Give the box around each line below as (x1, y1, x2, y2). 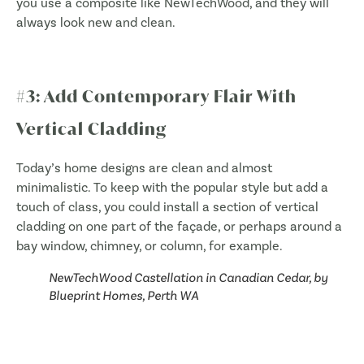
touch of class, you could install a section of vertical (16, 198, 318, 214)
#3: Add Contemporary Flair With (16, 84, 297, 107)
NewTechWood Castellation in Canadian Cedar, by (49, 269, 327, 285)
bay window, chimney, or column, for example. (16, 237, 283, 253)
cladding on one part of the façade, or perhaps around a (16, 218, 342, 234)
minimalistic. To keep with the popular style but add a (16, 179, 328, 195)
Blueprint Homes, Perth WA (49, 287, 198, 303)
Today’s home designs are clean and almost (16, 159, 272, 175)
